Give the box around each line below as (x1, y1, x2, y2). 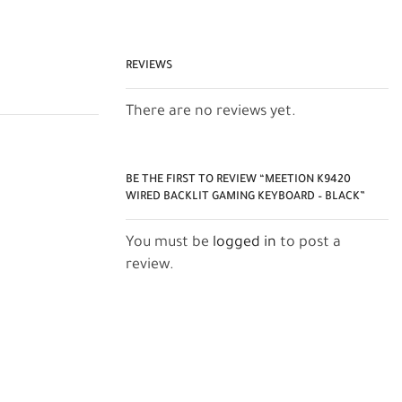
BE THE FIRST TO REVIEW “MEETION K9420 (126, 173, 352, 187)
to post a (276, 234, 342, 251)
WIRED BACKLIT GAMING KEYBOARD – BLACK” (126, 190, 366, 204)
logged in (213, 234, 277, 251)
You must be (126, 234, 214, 251)
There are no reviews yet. (126, 103, 297, 120)
